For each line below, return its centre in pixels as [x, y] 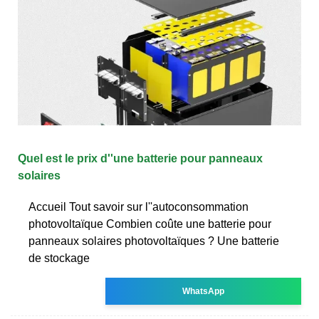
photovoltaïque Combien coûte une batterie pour [150, 224]
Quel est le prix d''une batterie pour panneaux [140, 158]
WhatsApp [204, 291]
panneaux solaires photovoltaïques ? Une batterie [154, 241]
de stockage [59, 258]
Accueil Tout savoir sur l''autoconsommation [138, 206]
